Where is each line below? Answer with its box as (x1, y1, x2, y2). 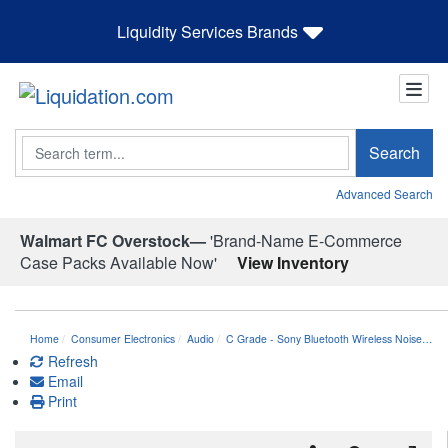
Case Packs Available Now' (20, 250, 217, 274)
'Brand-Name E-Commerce (206, 228, 402, 252)
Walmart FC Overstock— (20, 228, 206, 252)
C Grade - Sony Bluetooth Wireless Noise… (226, 330, 433, 346)
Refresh (44, 350, 98, 371)
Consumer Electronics (71, 330, 175, 346)
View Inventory (237, 250, 349, 274)
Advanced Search (336, 184, 433, 202)
